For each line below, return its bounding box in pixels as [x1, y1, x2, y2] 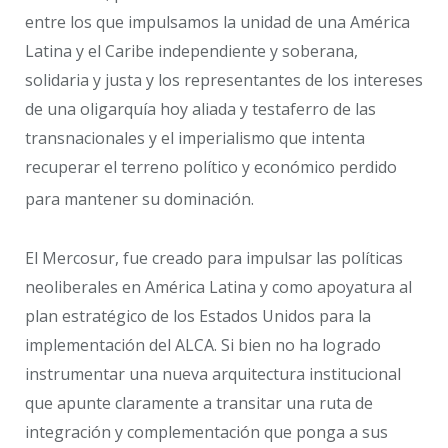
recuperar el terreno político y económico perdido [25, 156, 397, 179]
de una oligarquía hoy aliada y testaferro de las [25, 98, 376, 121]
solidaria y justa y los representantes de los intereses [25, 69, 423, 92]
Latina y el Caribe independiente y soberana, [25, 40, 358, 63]
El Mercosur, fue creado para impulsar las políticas [25, 246, 403, 269]
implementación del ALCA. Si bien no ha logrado [25, 333, 381, 356]
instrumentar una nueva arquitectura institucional [25, 362, 401, 385]
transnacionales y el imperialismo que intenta [25, 127, 365, 150]
